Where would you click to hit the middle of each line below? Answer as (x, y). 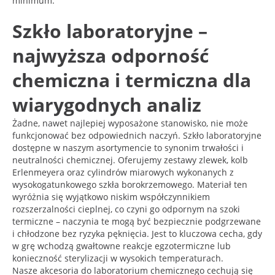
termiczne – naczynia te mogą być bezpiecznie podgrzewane (137, 221)
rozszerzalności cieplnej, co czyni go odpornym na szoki (126, 209)
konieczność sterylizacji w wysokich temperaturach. (118, 258)
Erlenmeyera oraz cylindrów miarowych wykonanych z (123, 172)
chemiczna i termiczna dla (132, 80)
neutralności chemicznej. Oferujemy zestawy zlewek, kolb (130, 160)
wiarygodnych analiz (107, 104)
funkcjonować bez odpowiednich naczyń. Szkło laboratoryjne (137, 135)
